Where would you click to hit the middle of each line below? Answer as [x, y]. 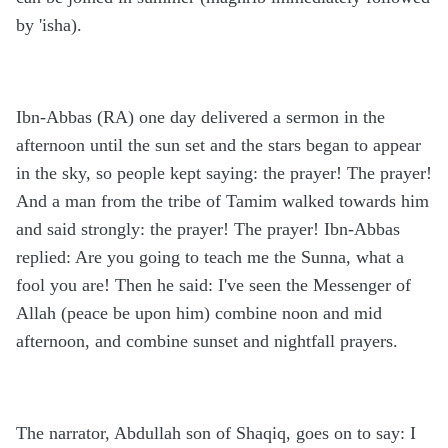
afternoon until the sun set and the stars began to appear [218, 145]
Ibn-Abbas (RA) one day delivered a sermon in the [200, 117]
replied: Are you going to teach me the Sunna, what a [210, 257]
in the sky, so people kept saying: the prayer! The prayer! [224, 173]
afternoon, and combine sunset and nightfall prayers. [207, 341]
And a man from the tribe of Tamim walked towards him [222, 201]
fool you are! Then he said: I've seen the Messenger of [213, 285]
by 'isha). [49, 25]
